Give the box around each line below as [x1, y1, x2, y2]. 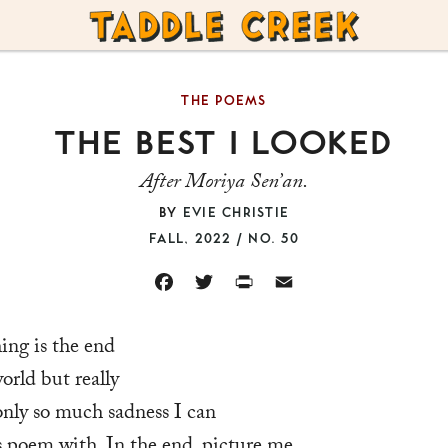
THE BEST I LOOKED [55, 118, 393, 162]
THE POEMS [181, 90, 267, 108]
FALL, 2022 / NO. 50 [149, 228, 299, 246]
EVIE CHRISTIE [182, 202, 289, 220]
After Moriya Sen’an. [140, 165, 308, 202]
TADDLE [89, 15, 165, 40]
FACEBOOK [152, 285, 229, 302]
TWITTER [192, 285, 251, 302]
